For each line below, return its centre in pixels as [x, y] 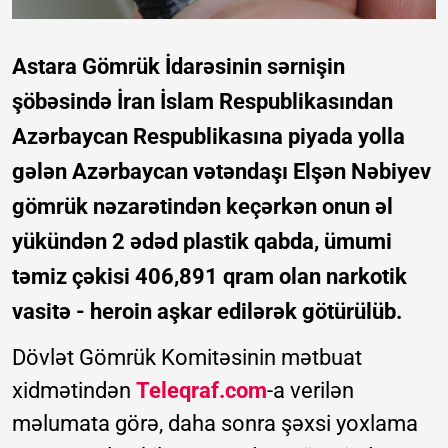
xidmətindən [74, 391]
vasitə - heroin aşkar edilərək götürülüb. [207, 312]
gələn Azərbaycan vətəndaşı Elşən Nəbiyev [221, 172]
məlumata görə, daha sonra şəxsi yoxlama [215, 424]
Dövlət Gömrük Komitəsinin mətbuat [187, 358]
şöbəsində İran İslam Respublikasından [202, 102]
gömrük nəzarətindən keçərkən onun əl [202, 207]
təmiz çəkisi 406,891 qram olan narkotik [209, 277]
